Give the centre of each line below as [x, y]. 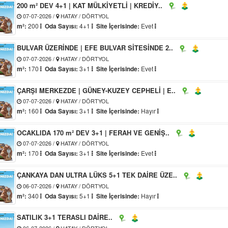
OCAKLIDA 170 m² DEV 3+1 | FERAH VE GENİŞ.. [93, 132]
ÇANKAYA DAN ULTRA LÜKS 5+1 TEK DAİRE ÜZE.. [97, 175]
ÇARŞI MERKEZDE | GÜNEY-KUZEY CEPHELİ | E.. [96, 90]
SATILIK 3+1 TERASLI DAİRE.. [65, 217]
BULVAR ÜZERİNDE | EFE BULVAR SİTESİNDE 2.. [95, 48]
